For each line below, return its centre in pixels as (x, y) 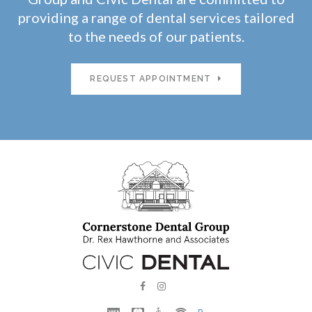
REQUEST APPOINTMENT (151, 79)
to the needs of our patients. (156, 37)
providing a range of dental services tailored (156, 18)
